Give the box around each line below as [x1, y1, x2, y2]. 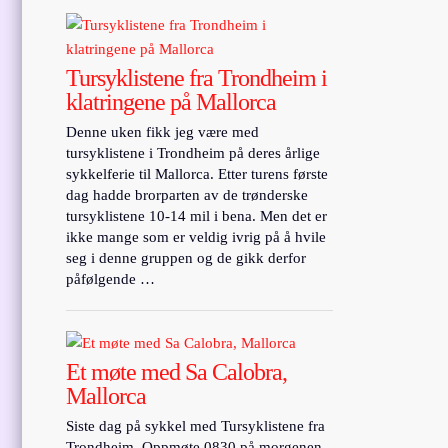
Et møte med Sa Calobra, [66, 358, 288, 385]
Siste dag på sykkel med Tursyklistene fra [66, 417, 326, 434]
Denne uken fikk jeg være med [66, 123, 260, 140]
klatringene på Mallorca [66, 88, 277, 115]
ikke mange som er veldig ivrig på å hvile [66, 228, 327, 245]
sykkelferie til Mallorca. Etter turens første [66, 165, 329, 182]
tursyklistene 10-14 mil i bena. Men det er [66, 207, 328, 224]
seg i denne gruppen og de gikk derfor [66, 249, 307, 266]
